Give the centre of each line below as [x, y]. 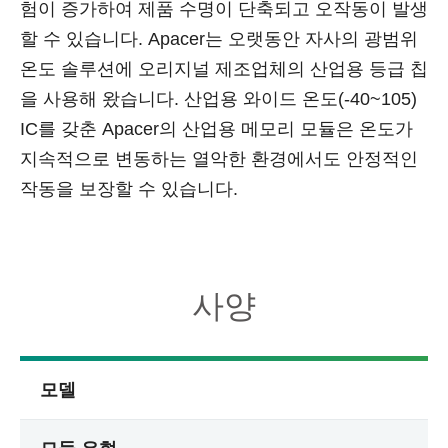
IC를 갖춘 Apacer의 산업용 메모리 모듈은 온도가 [216, 129]
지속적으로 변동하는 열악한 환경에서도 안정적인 [219, 159]
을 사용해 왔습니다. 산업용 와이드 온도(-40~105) [218, 99]
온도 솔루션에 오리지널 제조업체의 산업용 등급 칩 [224, 69]
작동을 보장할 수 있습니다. [129, 189]
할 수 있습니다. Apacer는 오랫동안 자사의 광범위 [219, 39]
